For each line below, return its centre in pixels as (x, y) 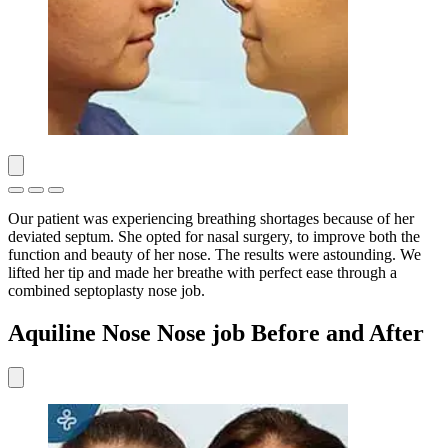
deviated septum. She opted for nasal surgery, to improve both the (214, 237)
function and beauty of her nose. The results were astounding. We (214, 255)
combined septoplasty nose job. (106, 291)
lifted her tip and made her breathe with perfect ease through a (202, 273)
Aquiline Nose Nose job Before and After (216, 333)
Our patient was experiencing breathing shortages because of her (211, 219)
